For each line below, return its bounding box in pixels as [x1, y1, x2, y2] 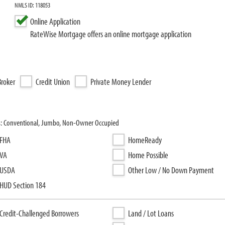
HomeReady [128, 134, 162, 146]
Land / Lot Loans [128, 207, 174, 219]
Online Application [30, 16, 81, 27]
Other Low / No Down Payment [128, 164, 214, 176]
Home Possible [128, 149, 168, 161]
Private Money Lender [90, 76, 151, 87]
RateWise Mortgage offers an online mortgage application [30, 28, 192, 40]
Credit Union [36, 76, 70, 87]
